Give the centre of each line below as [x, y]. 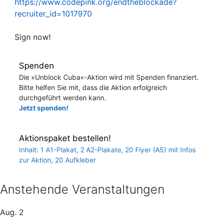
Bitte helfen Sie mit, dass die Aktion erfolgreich [93, 87]
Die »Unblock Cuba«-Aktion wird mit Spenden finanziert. [109, 77]
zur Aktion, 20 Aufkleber [57, 160]
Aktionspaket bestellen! [65, 138]
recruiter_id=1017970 [53, 13]
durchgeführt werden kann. [63, 97]
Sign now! [33, 37]
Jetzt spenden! [44, 108]
